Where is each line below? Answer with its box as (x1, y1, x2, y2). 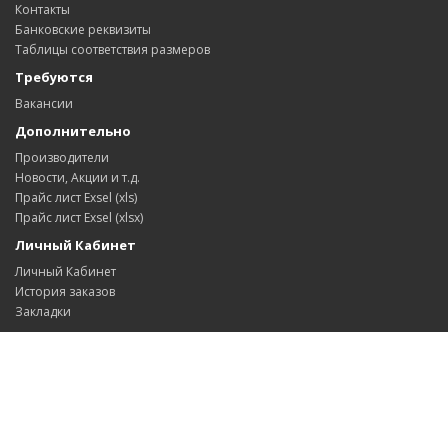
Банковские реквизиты (15, 21, 151, 38)
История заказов (15, 283, 115, 300)
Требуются (15, 68, 93, 86)
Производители (15, 149, 109, 166)
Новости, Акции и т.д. (15, 169, 140, 186)
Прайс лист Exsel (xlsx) (15, 209, 143, 226)
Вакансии (15, 95, 73, 112)
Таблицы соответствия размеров (15, 41, 210, 58)
